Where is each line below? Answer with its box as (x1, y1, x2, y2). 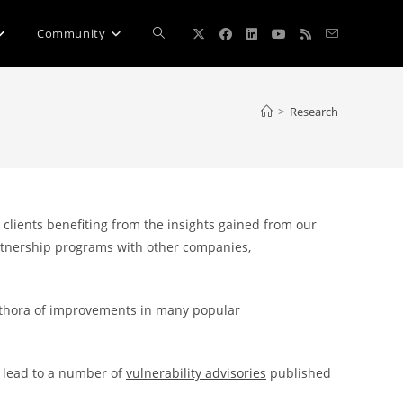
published (266, 364, 331, 381)
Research (290, 103, 338, 120)
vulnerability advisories (126, 364, 266, 381)
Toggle (153, 24, 193, 41)
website (153, 91, 200, 108)
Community (36, 25, 106, 41)
